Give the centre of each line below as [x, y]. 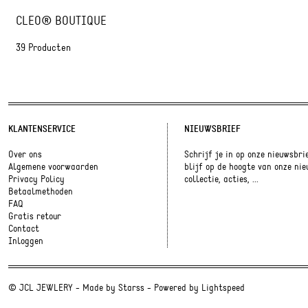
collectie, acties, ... [221, 179]
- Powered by [173, 288]
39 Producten [43, 47]
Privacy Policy [36, 179]
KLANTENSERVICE [42, 129]
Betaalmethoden [41, 191]
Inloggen [26, 241]
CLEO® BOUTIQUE [61, 21]
